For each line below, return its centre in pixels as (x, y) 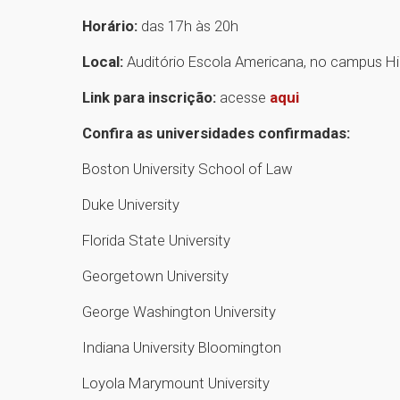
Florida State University (158, 240)
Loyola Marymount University (178, 383)
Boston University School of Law (189, 168)
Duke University (133, 204)
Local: (103, 61)
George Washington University (181, 311)
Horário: (112, 25)
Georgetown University (155, 275)
